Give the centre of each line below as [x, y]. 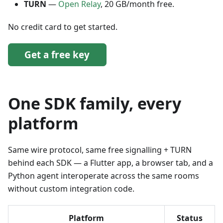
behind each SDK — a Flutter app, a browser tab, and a [111, 163]
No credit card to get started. [63, 27]
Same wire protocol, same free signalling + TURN [100, 150]
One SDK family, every [95, 104]
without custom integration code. [71, 189]
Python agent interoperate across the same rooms [104, 176]
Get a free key [57, 55]
